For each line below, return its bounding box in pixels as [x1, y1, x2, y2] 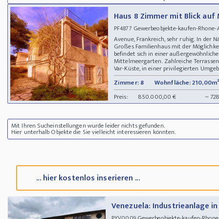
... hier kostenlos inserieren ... [36, 172, 140, 185]
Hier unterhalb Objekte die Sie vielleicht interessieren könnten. [11, 126, 176, 137]
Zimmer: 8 [114, 77, 144, 88]
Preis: [114, 91, 128, 102]
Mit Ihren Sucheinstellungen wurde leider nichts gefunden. [11, 120, 165, 131]
